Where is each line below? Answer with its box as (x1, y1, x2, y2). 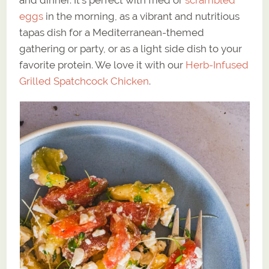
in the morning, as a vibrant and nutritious (43, 10, 240, 23)
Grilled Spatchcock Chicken (19, 75, 150, 88)
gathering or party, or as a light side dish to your (19, 43, 243, 55)
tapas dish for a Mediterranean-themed (19, 26, 205, 39)
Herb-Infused (186, 59, 249, 71)
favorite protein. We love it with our (19, 59, 186, 71)
